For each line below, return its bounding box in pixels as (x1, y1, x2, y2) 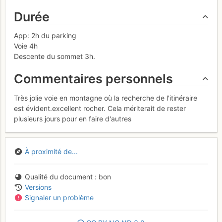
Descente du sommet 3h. (14, 52, 95, 61)
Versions (24, 183, 52, 192)
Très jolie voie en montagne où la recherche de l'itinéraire (14, 93, 197, 102)
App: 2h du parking (14, 31, 76, 40)
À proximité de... (24, 147, 78, 156)
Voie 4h (14, 42, 38, 51)
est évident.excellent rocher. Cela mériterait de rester (14, 104, 186, 112)
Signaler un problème (24, 193, 94, 202)
